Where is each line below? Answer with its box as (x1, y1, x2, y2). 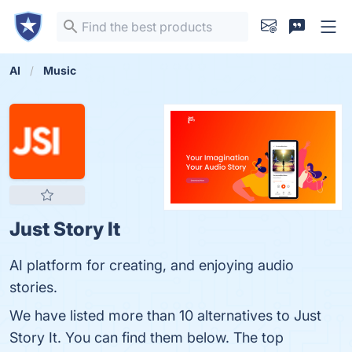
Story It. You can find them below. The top (9, 329, 284, 346)
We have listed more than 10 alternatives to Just (9, 307, 321, 324)
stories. (9, 279, 57, 295)
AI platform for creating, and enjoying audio (9, 257, 294, 273)
